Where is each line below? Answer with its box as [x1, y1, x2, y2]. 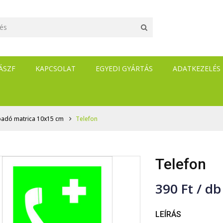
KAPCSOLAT [35, 64, 76, 73]
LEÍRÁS [155, 210, 182, 219]
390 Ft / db [155, 180, 222, 198]
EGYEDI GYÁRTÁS [96, 64, 153, 73]
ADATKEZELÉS [173, 64, 221, 73]
